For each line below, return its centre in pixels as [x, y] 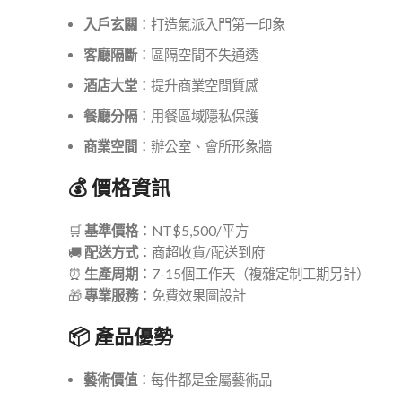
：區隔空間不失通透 [198, 55]
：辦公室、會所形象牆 [205, 146]
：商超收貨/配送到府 [201, 252]
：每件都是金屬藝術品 [205, 380]
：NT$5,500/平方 [193, 231]
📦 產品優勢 [121, 337]
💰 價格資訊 [119, 188]
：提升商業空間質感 [198, 85]
